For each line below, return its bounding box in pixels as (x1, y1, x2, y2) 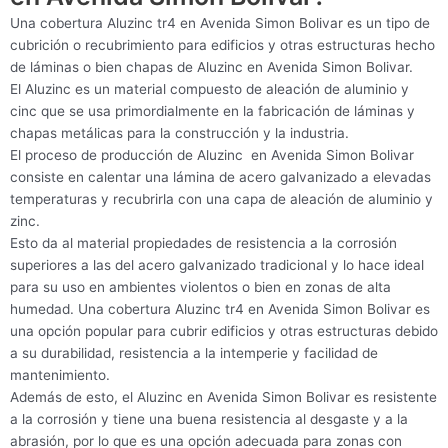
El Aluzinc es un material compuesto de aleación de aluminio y (10, 80, 409, 97)
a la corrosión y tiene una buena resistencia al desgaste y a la (10, 410, 408, 427)
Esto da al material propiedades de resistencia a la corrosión (10, 234, 397, 251)
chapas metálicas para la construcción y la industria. (10, 124, 349, 141)
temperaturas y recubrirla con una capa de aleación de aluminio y (10, 190, 433, 207)
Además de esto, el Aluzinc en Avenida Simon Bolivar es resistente (10, 388, 437, 405)
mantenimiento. (10, 366, 110, 383)
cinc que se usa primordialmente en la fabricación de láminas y (10, 102, 415, 119)
